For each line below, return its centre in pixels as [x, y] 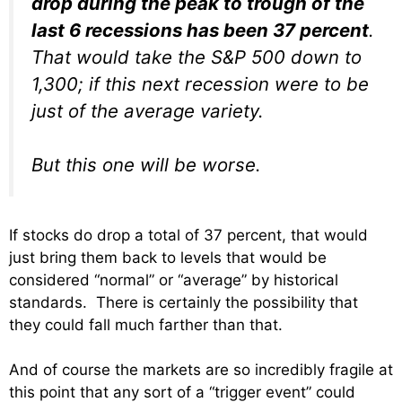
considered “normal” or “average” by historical [174, 280]
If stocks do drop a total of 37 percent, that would [188, 235]
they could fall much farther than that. [146, 324]
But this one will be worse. [146, 165]
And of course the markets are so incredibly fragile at [201, 370]
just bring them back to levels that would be [168, 257]
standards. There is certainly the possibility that [184, 302]
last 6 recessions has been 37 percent [200, 30]
